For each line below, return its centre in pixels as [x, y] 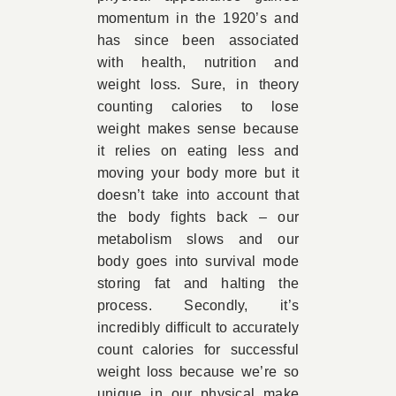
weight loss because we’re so [198, 372]
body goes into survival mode [198, 261]
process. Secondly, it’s [198, 305]
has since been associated [198, 40]
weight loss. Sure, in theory [198, 84]
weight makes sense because [198, 129]
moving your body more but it [198, 173]
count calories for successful [198, 350]
